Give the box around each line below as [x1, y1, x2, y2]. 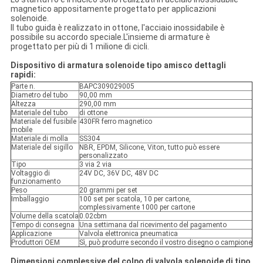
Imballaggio [11, 195, 49, 204]
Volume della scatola [11, 212, 79, 221]
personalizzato [79, 151, 127, 160]
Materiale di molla [11, 134, 68, 143]
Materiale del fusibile [11, 117, 76, 126]
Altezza [11, 100, 36, 109]
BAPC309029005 [79, 82, 134, 91]
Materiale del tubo [11, 109, 68, 117]
